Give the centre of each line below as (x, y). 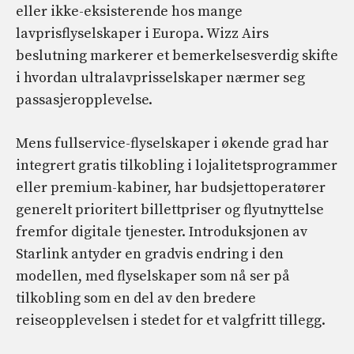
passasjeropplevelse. (84, 100)
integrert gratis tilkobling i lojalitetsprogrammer (177, 166)
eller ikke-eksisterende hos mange (129, 12)
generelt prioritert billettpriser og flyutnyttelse (170, 210)
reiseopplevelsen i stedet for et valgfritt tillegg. (171, 321)
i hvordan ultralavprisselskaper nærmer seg (160, 78)
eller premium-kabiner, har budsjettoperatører (171, 188)
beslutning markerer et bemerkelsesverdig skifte (177, 56)
